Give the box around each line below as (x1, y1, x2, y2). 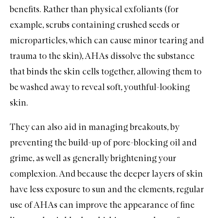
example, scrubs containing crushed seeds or (10, 19, 180, 30)
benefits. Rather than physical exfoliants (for (10, 3, 179, 15)
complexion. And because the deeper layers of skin (10, 168, 203, 179)
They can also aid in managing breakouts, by (10, 121, 179, 132)
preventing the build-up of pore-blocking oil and (10, 137, 197, 148)
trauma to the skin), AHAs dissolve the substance (10, 50, 195, 61)
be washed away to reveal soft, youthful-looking (10, 81, 190, 92)
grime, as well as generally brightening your (10, 152, 176, 163)
